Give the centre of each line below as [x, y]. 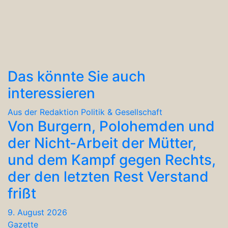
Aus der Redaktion [43, 112]
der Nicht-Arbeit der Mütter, [102, 143]
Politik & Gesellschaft [122, 112]
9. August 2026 [37, 212]
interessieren [51, 93]
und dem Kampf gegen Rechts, [112, 160]
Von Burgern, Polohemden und [111, 126]
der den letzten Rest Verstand [108, 176]
